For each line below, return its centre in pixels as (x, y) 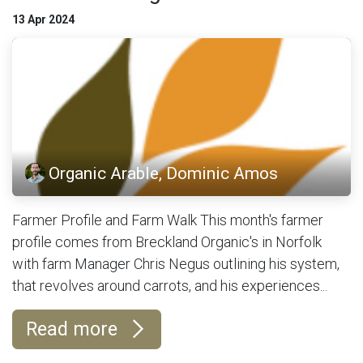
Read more (74, 329)
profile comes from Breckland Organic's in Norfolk (167, 241)
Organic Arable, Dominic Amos (164, 173)
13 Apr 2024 (43, 19)
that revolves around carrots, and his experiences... (170, 285)
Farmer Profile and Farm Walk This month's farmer (168, 220)
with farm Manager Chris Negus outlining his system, (176, 263)
